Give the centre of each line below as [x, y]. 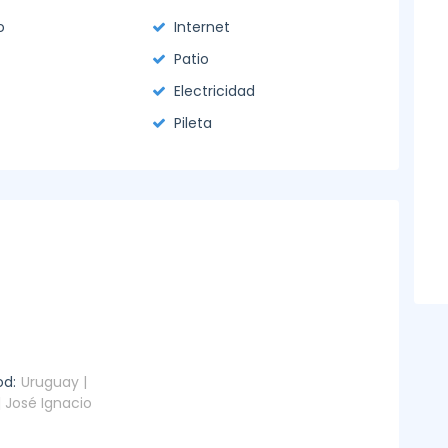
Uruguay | [53, 382]
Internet [202, 27]
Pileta [193, 123]
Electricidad [215, 91]
